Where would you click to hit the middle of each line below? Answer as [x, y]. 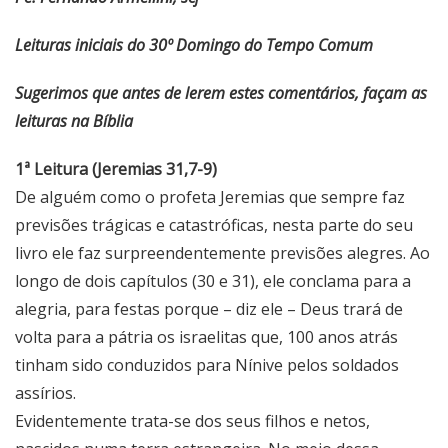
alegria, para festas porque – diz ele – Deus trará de [209, 308]
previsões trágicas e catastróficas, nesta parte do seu [214, 224]
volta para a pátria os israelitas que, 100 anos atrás [206, 336]
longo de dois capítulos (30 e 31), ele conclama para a [213, 280]
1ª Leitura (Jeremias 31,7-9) [116, 168]
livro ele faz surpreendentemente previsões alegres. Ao [222, 252]
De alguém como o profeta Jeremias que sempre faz [210, 196]
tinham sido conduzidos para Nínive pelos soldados [207, 364]
